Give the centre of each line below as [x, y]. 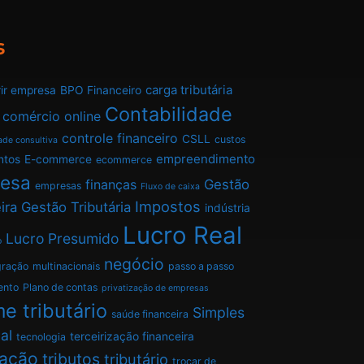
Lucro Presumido [62, 238]
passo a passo [201, 266]
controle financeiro [119, 138]
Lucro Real [182, 235]
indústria [227, 208]
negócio [134, 264]
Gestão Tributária [76, 207]
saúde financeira [149, 314]
